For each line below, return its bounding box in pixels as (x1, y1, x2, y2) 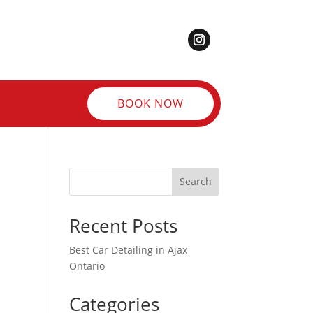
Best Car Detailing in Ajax (68, 242, 187, 256)
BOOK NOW (117, 95, 184, 111)
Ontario (68, 259, 105, 272)
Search (179, 175, 212, 189)
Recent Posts (68, 212, 177, 238)
